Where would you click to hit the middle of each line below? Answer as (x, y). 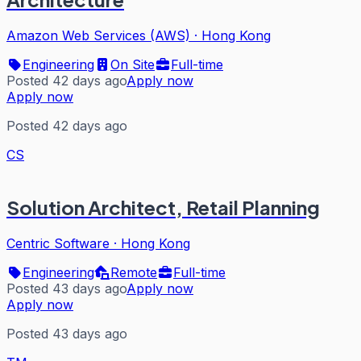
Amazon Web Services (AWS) (98, 36)
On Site (133, 65)
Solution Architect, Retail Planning (163, 207)
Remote (134, 273)
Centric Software (58, 244)
